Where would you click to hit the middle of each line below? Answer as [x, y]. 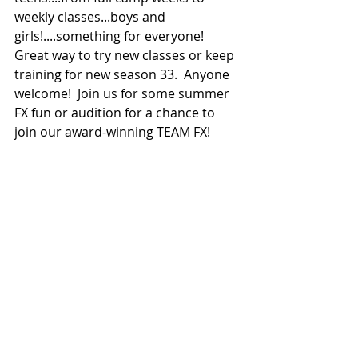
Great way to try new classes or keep [126, 55]
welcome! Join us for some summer [123, 93]
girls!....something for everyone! [112, 36]
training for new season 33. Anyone [123, 74]
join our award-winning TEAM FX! [112, 132]
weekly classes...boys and [91, 17]
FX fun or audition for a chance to [116, 113]
